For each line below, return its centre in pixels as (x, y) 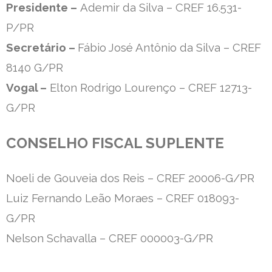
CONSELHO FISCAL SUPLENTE (115, 143)
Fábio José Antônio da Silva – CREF (169, 48)
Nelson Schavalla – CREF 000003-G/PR (110, 238)
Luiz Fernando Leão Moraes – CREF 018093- (123, 198)
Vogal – (26, 88)
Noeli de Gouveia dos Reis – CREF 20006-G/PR (130, 178)
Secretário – (42, 48)
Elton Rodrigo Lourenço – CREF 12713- (149, 88)
